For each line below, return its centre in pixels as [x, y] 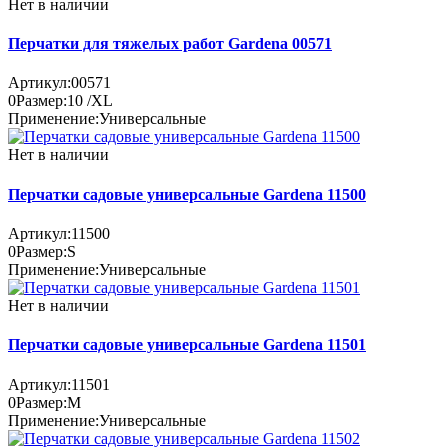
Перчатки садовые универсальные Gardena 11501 [187, 345]
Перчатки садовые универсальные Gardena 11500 [187, 194]
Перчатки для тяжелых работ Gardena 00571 [170, 44]
